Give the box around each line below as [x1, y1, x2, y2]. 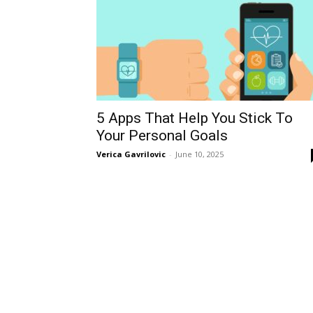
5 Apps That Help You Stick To [96, 110, 293, 126]
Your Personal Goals [96, 127, 228, 144]
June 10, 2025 [175, 149, 224, 159]
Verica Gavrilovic [96, 149, 166, 159]
